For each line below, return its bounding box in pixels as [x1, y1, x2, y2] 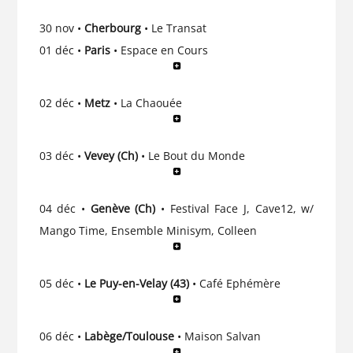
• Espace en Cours [110, 42, 214, 58]
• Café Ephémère [191, 275, 284, 291]
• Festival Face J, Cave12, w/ [155, 200, 314, 216]
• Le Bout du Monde [140, 147, 248, 163]
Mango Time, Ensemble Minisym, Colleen [39, 222, 260, 238]
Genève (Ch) [90, 200, 156, 216]
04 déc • [39, 200, 91, 216]
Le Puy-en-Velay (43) [80, 275, 192, 291]
